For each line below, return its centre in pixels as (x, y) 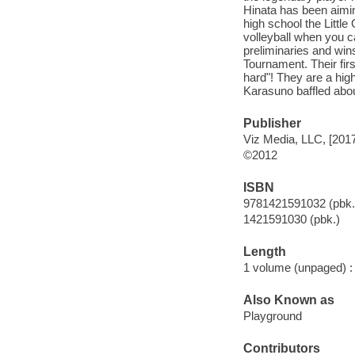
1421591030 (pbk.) (291, 219)
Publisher (272, 124)
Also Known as (288, 300)
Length (264, 252)
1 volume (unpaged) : (298, 267)
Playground (272, 315)
